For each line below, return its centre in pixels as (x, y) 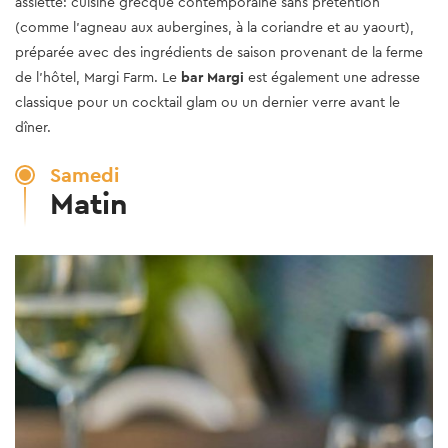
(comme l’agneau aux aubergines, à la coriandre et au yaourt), (214, 26)
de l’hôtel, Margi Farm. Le (98, 76)
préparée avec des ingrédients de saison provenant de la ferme (219, 51)
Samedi (84, 174)
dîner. (33, 126)
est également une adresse (334, 76)
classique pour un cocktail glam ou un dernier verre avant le (207, 101)
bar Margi (214, 76)
